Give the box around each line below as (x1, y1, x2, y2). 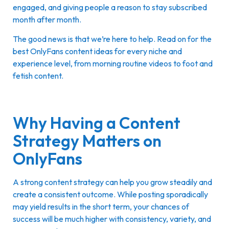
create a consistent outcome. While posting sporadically (13, 189, 208, 199)
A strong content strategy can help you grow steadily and (13, 176, 212, 187)
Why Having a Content (13, 112, 180, 133)
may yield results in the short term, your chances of (13, 201, 189, 212)
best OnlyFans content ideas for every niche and (13, 46, 182, 57)
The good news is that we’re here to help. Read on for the (13, 34, 212, 44)
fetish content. (13, 71, 65, 81)
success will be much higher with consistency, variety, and (13, 213, 211, 224)
